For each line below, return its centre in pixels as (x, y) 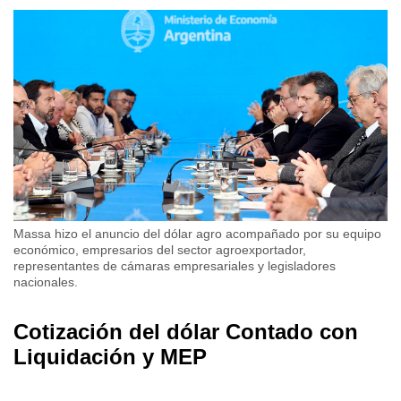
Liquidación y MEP (110, 356)
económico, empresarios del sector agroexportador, (160, 249)
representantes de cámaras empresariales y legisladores (175, 265)
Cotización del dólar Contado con (186, 331)
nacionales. (46, 282)
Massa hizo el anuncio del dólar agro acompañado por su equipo (197, 233)
